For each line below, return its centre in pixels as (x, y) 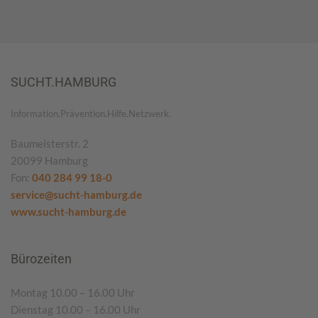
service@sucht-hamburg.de (76, 194)
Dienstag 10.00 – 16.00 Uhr (76, 309)
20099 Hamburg (49, 160)
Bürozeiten (41, 259)
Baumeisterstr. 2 (50, 143)
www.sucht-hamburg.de (68, 212)
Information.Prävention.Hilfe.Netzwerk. (91, 114)
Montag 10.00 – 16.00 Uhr (73, 292)
